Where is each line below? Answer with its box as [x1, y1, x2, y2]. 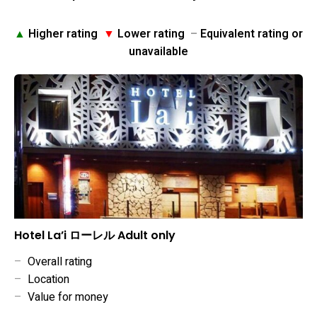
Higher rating [25, 25, 103, 42]
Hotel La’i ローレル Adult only [14, 227, 175, 244]
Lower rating [115, 25, 190, 42]
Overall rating [22, 253, 92, 271]
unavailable [129, 43, 188, 60]
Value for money [22, 289, 108, 306]
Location [22, 271, 69, 289]
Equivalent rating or [197, 25, 303, 42]
